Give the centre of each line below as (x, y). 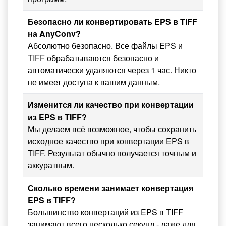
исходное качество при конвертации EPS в (108, 141)
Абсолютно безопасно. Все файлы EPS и (105, 46)
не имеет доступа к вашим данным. (94, 82)
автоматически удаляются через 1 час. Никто (112, 70)
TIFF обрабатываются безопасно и (93, 58)
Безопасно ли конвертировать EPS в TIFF (112, 22)
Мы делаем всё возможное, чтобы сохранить (112, 129)
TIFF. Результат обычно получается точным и (112, 153)
